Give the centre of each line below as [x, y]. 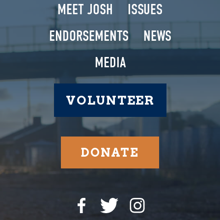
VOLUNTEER [110, 100]
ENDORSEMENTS [89, 36]
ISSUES [145, 10]
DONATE [110, 153]
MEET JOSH [85, 10]
